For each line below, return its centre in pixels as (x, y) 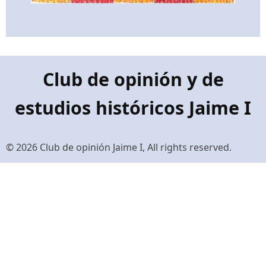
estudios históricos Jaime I (133, 107)
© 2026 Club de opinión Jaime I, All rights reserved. (119, 147)
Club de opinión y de (133, 79)
